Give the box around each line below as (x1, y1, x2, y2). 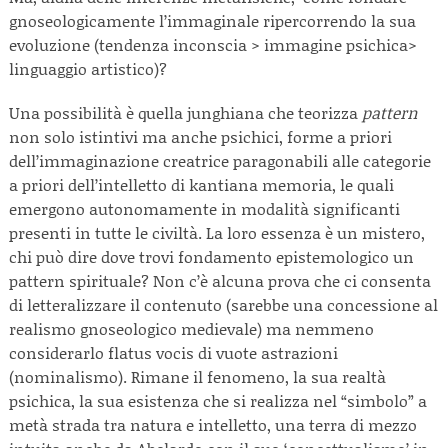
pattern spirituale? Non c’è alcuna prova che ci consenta (9, 269, 431, 292)
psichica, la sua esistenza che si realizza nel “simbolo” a (9, 389, 427, 412)
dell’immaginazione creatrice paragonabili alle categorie (9, 149, 431, 172)
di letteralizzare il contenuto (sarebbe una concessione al (9, 293, 438, 316)
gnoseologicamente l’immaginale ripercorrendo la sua (9, 9, 416, 32)
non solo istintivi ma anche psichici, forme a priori (9, 125, 392, 148)
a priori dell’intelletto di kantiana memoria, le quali (9, 173, 394, 196)
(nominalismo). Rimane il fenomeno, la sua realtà (9, 365, 386, 388)
